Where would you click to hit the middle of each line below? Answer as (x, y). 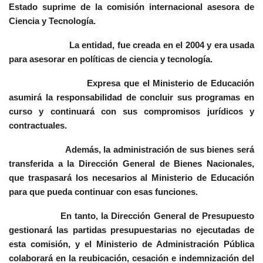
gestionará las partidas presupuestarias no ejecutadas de (131, 230)
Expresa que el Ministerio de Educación (131, 83)
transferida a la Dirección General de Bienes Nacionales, (131, 164)
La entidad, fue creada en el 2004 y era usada (131, 45)
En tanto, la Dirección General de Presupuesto (131, 216)
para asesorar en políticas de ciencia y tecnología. (111, 59)
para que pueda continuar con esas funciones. (103, 192)
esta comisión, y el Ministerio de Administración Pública (131, 244)
